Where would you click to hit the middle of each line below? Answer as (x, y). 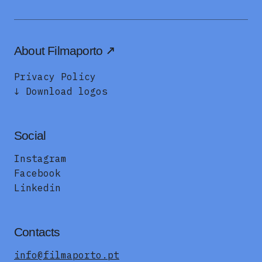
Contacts (37, 232)
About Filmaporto (58, 51)
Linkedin (37, 188)
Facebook (37, 173)
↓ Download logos (61, 92)
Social (30, 136)
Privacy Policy (55, 77)
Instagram (40, 159)
